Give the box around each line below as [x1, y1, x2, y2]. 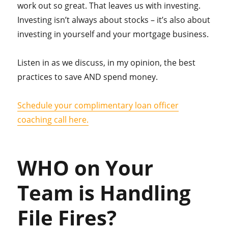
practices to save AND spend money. [17, 71, 158, 83]
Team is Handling [17, 179, 191, 207]
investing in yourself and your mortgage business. [17, 28, 209, 40]
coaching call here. [17, 114, 89, 126]
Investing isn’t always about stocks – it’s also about [17, 14, 211, 26]
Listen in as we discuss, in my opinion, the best [17, 57, 196, 69]
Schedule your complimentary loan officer [17, 100, 179, 111]
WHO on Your [17, 154, 154, 182]
